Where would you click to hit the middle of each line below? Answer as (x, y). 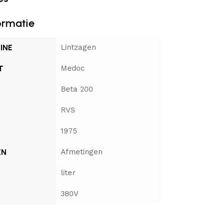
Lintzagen (78, 47)
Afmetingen (81, 152)
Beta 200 (77, 89)
